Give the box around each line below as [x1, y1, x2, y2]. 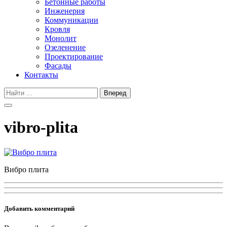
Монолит [45, 34, 77, 43]
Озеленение [45, 43, 86, 52]
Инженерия [45, 7, 85, 15]
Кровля [45, 25, 70, 33]
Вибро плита [4, 165, 49, 174]
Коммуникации [45, 16, 98, 24]
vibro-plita [4, 118, 78, 137]
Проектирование [45, 52, 103, 61]
